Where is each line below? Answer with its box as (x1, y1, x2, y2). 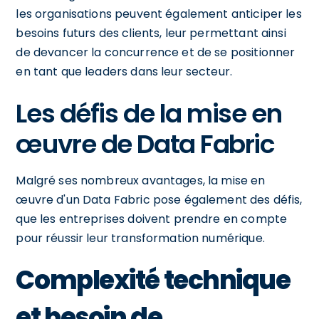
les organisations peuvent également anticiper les (16, 5, 302, 22)
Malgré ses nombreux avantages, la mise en (16, 172, 266, 189)
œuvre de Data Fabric (16, 125, 274, 162)
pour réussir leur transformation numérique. (16, 229, 265, 246)
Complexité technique (16, 261, 291, 298)
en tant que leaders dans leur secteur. (16, 63, 233, 80)
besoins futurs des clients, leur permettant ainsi (16, 24, 286, 41)
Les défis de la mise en (16, 95, 282, 132)
